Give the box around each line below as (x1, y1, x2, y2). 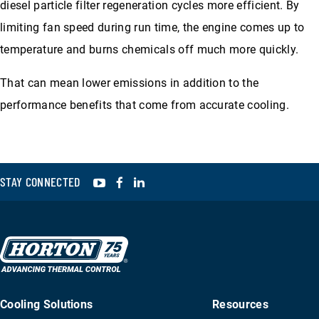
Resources (212, 298, 268, 312)
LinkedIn (145, 173, 194, 188)
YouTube (105, 173, 155, 188)
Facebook (123, 173, 179, 188)
